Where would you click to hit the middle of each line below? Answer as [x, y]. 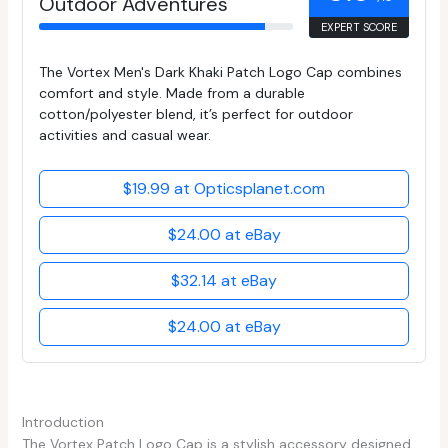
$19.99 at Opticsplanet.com [224, 189]
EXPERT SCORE [359, 27]
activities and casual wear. [124, 135]
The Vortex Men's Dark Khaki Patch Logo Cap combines [220, 72]
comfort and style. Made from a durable [171, 93]
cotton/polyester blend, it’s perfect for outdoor [195, 114]
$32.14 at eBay [224, 281]
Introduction [62, 422]
